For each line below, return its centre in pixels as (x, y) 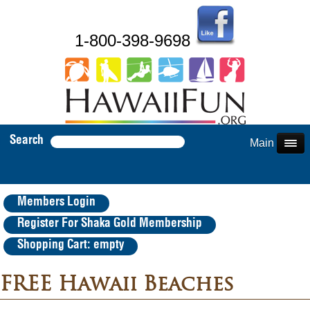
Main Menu (277, 143)
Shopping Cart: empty (71, 245)
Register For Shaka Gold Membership (110, 224)
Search (27, 140)
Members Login (56, 202)
